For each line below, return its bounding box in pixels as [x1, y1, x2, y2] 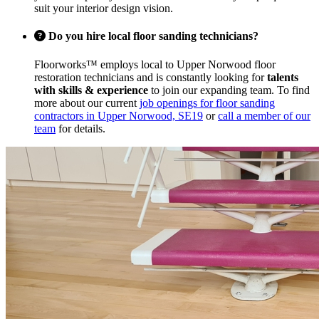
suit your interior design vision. [34, 2, 173, 15]
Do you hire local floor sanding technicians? [46, 30, 258, 43]
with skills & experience [34, 83, 148, 96]
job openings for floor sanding [140, 96, 275, 109]
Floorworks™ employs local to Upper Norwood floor [34, 58, 276, 70]
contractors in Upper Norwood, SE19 [34, 109, 203, 122]
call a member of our [218, 109, 310, 122]
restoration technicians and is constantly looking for [34, 70, 267, 83]
